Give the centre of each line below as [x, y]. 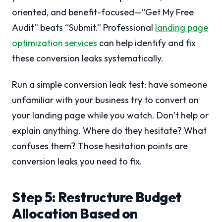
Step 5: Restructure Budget [97, 197]
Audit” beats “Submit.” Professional [83, 28]
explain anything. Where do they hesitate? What [109, 131]
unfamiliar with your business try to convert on [105, 100]
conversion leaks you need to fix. [77, 162]
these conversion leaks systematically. [88, 58]
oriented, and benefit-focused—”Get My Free [103, 12]
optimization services [55, 43]
